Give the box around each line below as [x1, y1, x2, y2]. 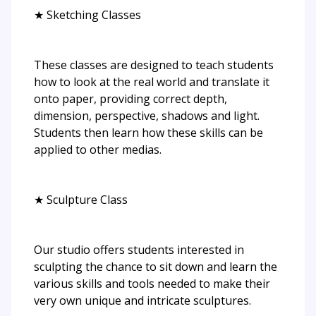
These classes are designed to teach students [34, 56, 274, 73]
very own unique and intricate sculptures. [34, 292, 251, 308]
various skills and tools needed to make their [34, 275, 270, 291]
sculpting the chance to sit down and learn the [34, 258, 277, 274]
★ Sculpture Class [34, 191, 128, 207]
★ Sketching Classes [34, 6, 141, 23]
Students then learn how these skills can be [34, 124, 263, 140]
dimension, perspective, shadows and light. [34, 107, 260, 123]
